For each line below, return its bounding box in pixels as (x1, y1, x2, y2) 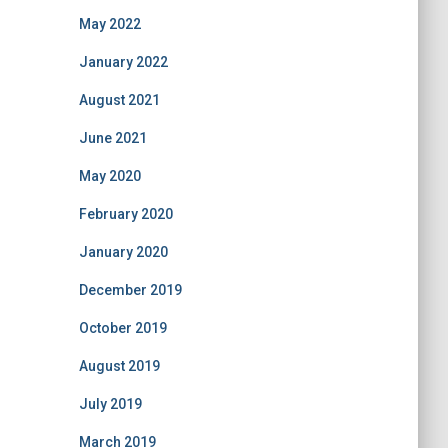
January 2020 (78, 244, 168, 260)
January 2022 (78, 54, 168, 70)
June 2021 (78, 130, 147, 146)
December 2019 (78, 282, 182, 298)
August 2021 (78, 92, 160, 108)
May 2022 (78, 16, 141, 32)
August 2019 (78, 358, 160, 374)
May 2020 (78, 168, 141, 184)
